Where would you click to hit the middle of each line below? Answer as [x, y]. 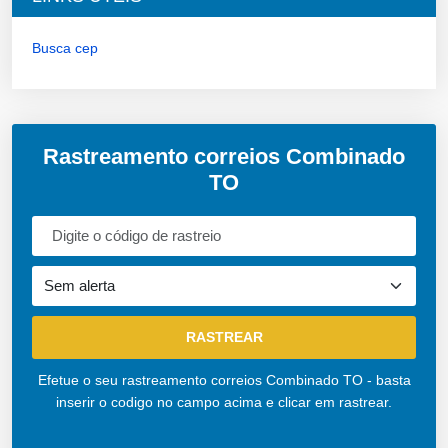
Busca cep [65, 47]
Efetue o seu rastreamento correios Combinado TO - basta [224, 379]
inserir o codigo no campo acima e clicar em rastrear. [224, 401]
